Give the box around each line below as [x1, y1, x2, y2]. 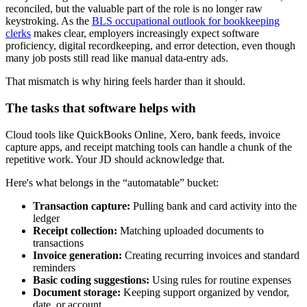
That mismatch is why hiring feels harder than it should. [5, 75, 245, 88]
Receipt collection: [33, 224, 117, 236]
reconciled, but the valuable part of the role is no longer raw [5, 3, 262, 15]
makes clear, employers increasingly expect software [31, 27, 259, 40]
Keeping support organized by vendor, [121, 286, 289, 298]
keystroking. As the [5, 15, 92, 27]
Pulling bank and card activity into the [130, 199, 297, 212]
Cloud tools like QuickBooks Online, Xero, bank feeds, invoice [5, 128, 280, 140]
